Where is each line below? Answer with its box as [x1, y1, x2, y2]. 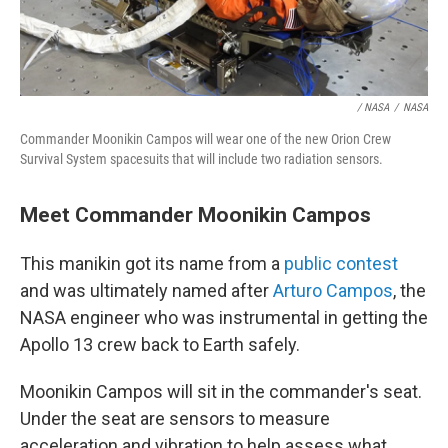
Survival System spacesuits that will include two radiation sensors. [20, 151, 383, 167]
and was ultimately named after [20, 280, 273, 301]
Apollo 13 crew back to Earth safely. [20, 334, 300, 355]
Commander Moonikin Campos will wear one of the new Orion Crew [20, 131, 391, 147]
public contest [284, 253, 398, 274]
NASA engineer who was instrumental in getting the [20, 307, 428, 328]
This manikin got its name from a [20, 253, 284, 274]
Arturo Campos [273, 280, 393, 301]
